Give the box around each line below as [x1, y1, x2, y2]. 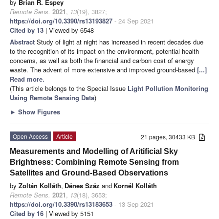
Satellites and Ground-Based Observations [10, 168, 168, 177]
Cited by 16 [10, 208, 44, 218]
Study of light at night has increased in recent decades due [37, 37, 203, 46]
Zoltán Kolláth [19, 180, 61, 190]
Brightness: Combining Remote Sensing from [10, 157, 179, 166]
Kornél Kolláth [113, 180, 157, 190]
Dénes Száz [65, 180, 100, 190]
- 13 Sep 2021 [112, 199, 154, 209]
